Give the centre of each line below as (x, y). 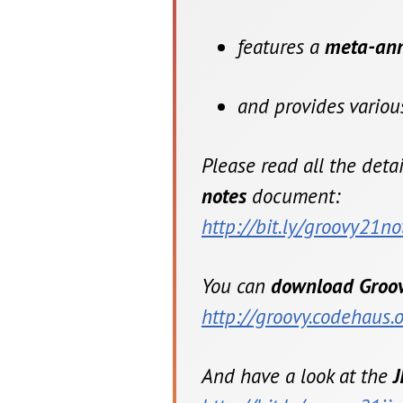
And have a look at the (297, 376)
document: (293, 196)
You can (236, 286)
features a (281, 47)
